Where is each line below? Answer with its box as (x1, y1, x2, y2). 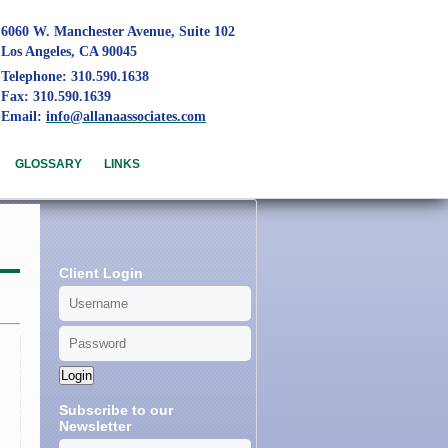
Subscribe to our (59, 402, 173, 419)
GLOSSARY (15, 157, 82, 172)
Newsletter (59, 418, 131, 435)
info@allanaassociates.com (46, 109, 206, 124)
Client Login (59, 265, 143, 282)
